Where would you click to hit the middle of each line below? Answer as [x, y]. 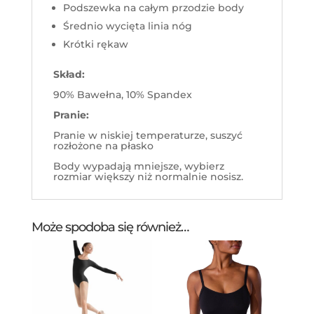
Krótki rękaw [95, 44]
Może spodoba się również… [110, 227]
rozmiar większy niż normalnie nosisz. [148, 176]
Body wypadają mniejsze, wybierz [138, 166]
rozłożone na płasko [103, 145]
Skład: [69, 74]
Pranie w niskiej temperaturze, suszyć [148, 135]
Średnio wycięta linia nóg [127, 26]
